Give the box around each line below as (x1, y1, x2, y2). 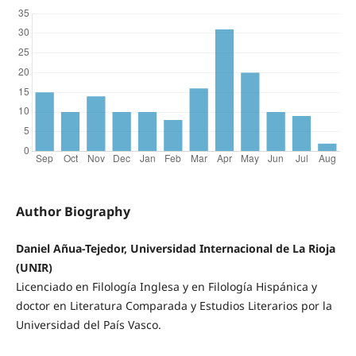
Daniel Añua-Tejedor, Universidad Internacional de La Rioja (15, 240, 335, 256)
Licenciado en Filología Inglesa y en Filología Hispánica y (15, 278, 317, 294)
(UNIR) (15, 259, 52, 275)
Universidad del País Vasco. (15, 316, 161, 332)
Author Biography (15, 202, 130, 220)
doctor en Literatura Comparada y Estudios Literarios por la (15, 297, 332, 313)
